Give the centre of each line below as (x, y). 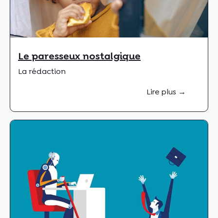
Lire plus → (166, 91)
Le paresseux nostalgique (79, 56)
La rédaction (42, 71)
